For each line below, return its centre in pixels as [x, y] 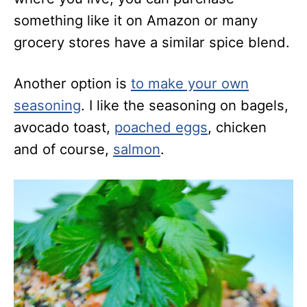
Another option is [72, 84]
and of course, [63, 149]
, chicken [237, 127]
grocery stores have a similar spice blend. [152, 42]
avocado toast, [64, 127]
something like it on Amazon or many [136, 21]
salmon [137, 149]
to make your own [190, 84]
